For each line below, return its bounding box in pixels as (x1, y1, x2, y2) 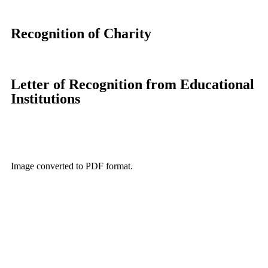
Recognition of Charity (11, 25, 151, 41)
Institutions (11, 90, 80, 106)
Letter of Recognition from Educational (11, 76, 254, 92)
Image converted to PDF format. (11, 160, 133, 171)
